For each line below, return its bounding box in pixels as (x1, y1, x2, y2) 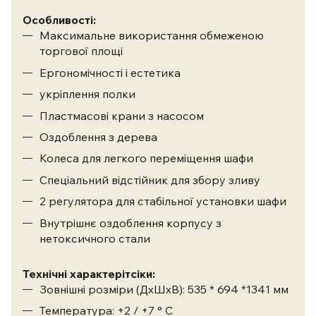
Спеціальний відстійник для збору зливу (39, 172, 260, 187)
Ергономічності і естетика (39, 65, 181, 80)
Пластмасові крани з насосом (39, 108, 204, 123)
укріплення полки (39, 87, 135, 102)
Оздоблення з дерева (39, 129, 157, 144)
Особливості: (23, 13, 96, 28)
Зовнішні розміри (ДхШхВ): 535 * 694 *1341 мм (39, 281, 288, 296)
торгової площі (39, 44, 123, 59)
